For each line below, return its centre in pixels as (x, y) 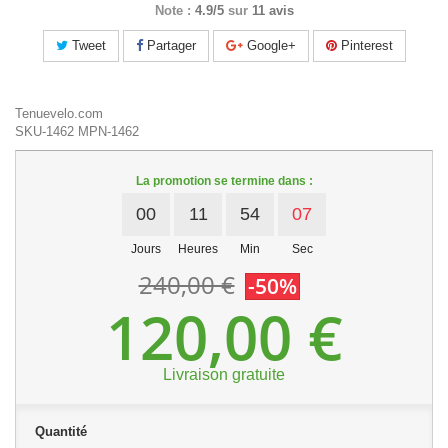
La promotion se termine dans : (224, 181)
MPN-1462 (108, 131)
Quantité (61, 431)
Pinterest (364, 45)
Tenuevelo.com (59, 113)
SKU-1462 (44, 131)
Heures (198, 249)
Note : (172, 10)
